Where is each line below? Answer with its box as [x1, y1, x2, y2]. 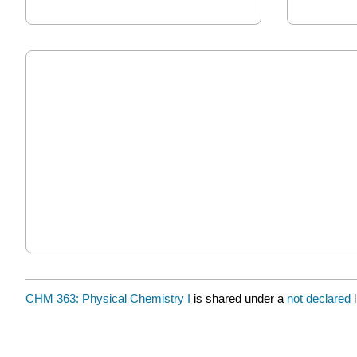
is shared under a [190, 291, 287, 305]
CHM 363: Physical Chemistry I [25, 291, 190, 305]
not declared [287, 291, 354, 305]
